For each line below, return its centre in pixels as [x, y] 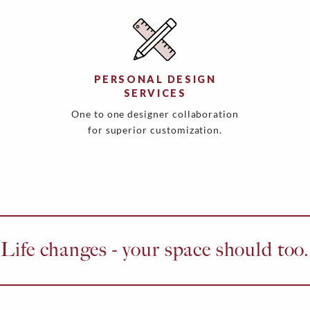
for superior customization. [155, 130]
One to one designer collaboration [155, 114]
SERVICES [155, 93]
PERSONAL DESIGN [155, 80]
